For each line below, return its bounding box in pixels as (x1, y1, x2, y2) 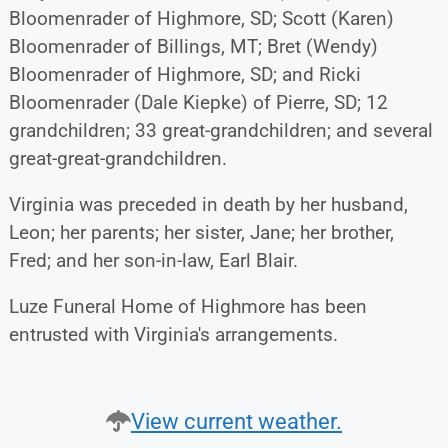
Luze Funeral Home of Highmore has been (8, 294, 367, 318)
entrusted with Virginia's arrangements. (8, 322, 338, 346)
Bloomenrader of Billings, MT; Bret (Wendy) (8, 34, 378, 58)
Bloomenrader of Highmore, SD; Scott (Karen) (8, 6, 394, 30)
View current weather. (131, 408, 342, 434)
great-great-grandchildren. (8, 146, 227, 170)
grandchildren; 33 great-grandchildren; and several (8, 118, 433, 142)
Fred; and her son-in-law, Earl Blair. (8, 248, 298, 272)
